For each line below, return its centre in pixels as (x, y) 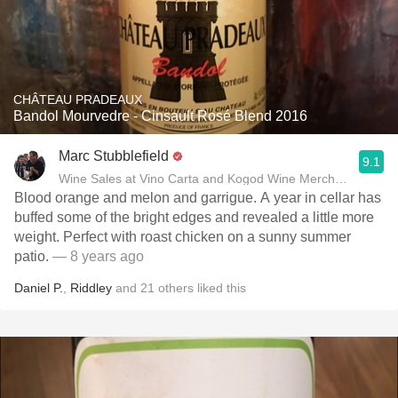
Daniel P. (39, 288)
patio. (33, 256)
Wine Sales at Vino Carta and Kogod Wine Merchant (206, 179)
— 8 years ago (98, 256)
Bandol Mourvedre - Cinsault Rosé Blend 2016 (160, 116)
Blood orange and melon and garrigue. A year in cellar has (198, 198)
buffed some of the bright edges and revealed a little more (194, 217)
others (176, 288)
